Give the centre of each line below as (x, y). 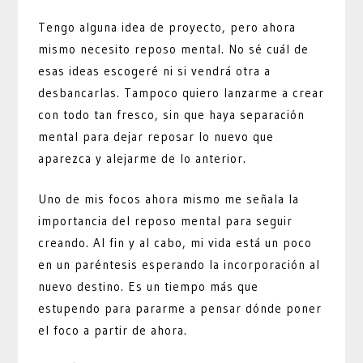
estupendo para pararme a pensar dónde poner (180, 308)
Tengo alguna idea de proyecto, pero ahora (167, 28)
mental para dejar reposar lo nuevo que (156, 137)
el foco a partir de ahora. (113, 330)
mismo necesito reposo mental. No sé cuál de (174, 49)
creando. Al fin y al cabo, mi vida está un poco (175, 242)
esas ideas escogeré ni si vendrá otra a (155, 71)
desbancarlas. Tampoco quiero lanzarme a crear (181, 93)
